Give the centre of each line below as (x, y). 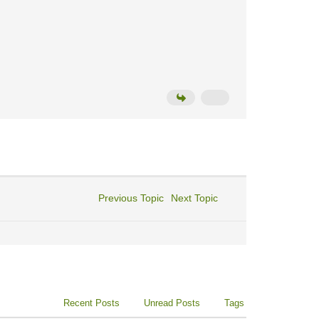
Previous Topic (128, 198)
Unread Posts (172, 303)
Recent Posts (91, 303)
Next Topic (197, 198)
